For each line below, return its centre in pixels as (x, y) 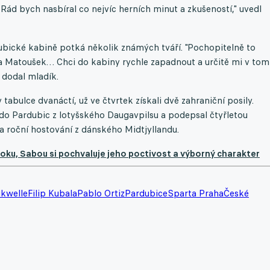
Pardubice (146, 193)
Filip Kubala (52, 193)
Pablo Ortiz (101, 193)
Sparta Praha (196, 193)
